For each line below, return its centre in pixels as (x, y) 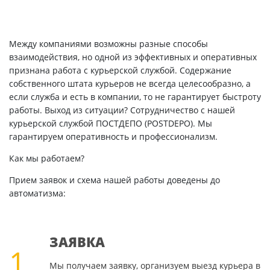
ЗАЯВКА (77, 242)
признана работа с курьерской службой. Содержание (120, 71)
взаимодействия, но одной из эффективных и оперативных (133, 57)
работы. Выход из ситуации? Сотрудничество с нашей (122, 110)
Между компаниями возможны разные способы (108, 44)
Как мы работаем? (47, 159)
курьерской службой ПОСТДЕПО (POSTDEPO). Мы (111, 124)
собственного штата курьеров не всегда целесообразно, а (130, 84)
